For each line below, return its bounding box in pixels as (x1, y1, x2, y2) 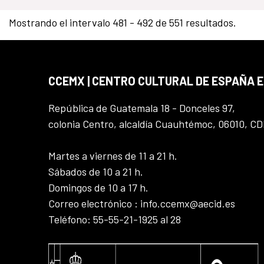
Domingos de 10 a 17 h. (48, 181, 148, 194)
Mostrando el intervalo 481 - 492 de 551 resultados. (8, 16, 236, 29)
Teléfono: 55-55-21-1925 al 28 (48, 213, 181, 226)
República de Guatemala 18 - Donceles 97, (48, 101, 235, 115)
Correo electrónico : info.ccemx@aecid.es (48, 197, 235, 210)
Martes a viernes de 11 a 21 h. (48, 149, 177, 163)
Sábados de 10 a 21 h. (48, 165, 143, 179)
